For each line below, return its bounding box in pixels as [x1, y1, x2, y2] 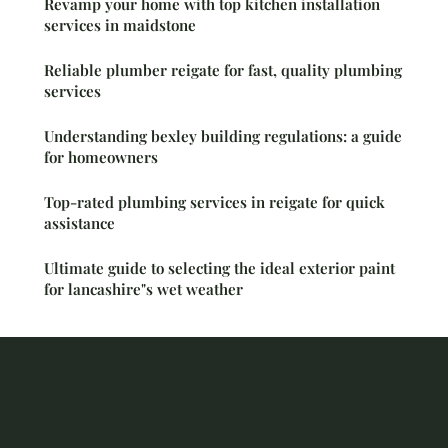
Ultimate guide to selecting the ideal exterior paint [44, 258, 395, 279]
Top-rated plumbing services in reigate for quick [44, 192, 385, 213]
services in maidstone [44, 15, 196, 36]
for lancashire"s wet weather [44, 279, 243, 300]
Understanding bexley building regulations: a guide [44, 126, 402, 147]
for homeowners [44, 147, 158, 168]
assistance [44, 213, 115, 234]
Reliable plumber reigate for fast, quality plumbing [44, 60, 402, 81]
